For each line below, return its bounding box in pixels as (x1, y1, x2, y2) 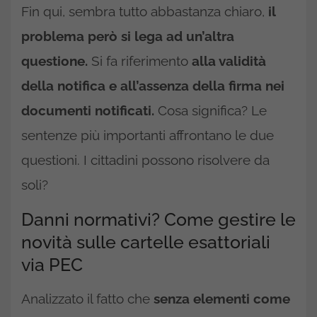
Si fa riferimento (88, 52, 192, 69)
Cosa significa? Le (154, 102, 267, 118)
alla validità (192, 52, 266, 69)
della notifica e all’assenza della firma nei (21, 77, 284, 93)
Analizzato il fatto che (21, 290, 150, 306)
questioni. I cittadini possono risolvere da (21, 151, 270, 168)
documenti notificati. (21, 102, 154, 118)
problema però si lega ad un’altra (21, 28, 234, 44)
